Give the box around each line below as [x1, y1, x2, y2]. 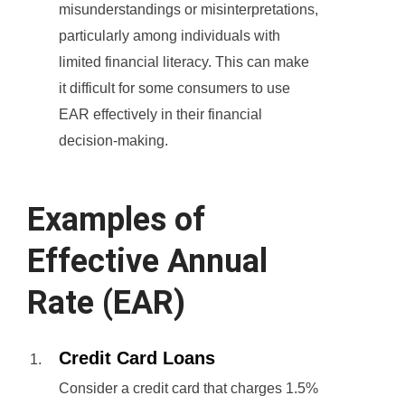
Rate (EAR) [27, 284, 185, 323]
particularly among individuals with [59, 28, 280, 44]
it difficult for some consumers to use [59, 80, 290, 97]
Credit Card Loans [59, 348, 215, 369]
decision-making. [59, 133, 168, 149]
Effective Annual [27, 242, 268, 281]
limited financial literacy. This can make [59, 54, 309, 71]
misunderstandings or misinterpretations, [59, 2, 318, 18]
